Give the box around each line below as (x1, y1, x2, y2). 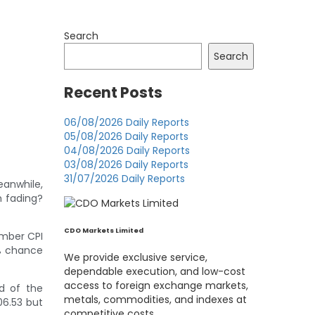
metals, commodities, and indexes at (64, 292, 247, 307)
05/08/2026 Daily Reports (64, 129, 188, 144)
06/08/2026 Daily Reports (64, 115, 189, 130)
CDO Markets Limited (64, 226, 143, 236)
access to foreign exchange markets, (64, 278, 248, 293)
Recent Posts (64, 82, 162, 103)
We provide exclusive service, (64, 250, 207, 265)
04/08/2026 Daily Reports (64, 143, 190, 158)
